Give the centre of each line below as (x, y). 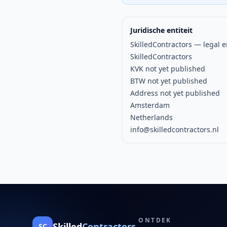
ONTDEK (155, 220)
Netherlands (152, 117)
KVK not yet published (168, 69)
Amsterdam (150, 105)
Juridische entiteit (161, 30)
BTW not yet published (169, 81)
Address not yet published (175, 93)
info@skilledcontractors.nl (175, 129)
